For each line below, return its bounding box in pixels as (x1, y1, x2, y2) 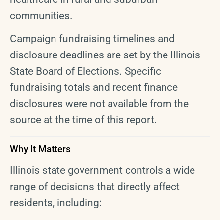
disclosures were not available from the (10, 98, 189, 110)
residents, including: (10, 197, 102, 209)
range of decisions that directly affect (10, 181, 180, 193)
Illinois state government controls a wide (10, 165, 195, 177)
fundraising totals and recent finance (10, 82, 178, 94)
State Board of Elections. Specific (10, 65, 161, 78)
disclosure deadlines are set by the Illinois (10, 49, 200, 61)
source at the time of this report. (10, 114, 157, 126)
